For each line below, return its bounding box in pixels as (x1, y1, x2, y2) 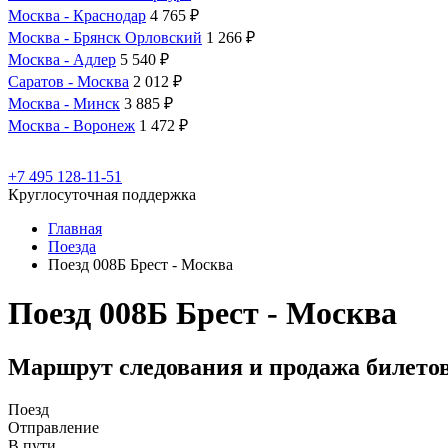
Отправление (8, 418, 99, 436)
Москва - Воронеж (8, 117, 135, 134)
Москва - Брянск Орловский (8, 29, 202, 46)
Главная (48, 220, 102, 237)
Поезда (48, 238, 96, 255)
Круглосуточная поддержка (8, 186, 196, 203)
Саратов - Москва (8, 73, 129, 90)
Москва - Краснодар (8, 7, 146, 24)
